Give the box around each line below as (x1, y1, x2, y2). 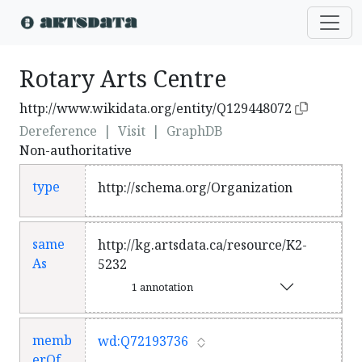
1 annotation (139, 279, 193, 294)
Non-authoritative (19, 141, 132, 159)
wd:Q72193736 (97, 332, 188, 350)
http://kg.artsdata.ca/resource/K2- (97, 236, 307, 254)
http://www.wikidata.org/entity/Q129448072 (19, 99, 292, 117)
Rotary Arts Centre (19, 62, 226, 94)
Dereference (19, 122, 97, 140)
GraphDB (166, 122, 223, 140)
